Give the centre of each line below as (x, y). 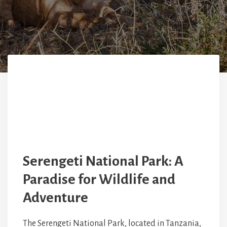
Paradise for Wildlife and (99, 179)
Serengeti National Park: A (103, 161)
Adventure (55, 198)
